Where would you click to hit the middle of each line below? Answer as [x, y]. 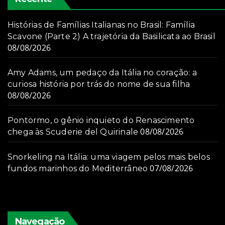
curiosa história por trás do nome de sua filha [99, 84]
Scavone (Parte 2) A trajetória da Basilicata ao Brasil [111, 36]
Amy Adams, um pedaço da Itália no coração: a [102, 72]
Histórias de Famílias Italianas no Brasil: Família [101, 25]
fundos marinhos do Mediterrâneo [78, 168]
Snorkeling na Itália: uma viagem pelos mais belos [109, 157]
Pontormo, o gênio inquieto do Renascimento [101, 120]
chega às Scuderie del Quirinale [73, 132]
